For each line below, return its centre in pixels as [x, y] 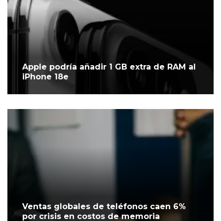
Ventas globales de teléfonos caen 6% [104, 207]
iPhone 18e [45, 77]
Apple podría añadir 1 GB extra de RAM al [109, 67]
